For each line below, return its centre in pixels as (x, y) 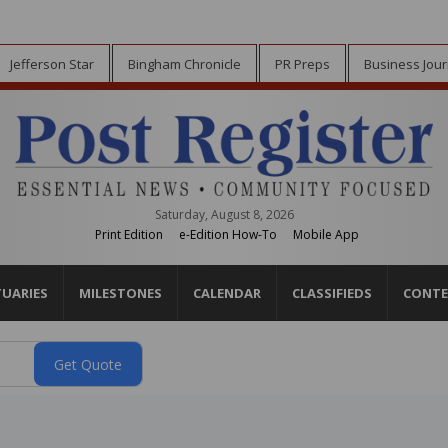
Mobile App (326, 235)
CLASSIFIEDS (332, 293)
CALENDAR (227, 293)
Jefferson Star (51, 64)
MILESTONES (120, 293)
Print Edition (129, 235)
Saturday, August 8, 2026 (224, 215)
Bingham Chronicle (184, 64)
